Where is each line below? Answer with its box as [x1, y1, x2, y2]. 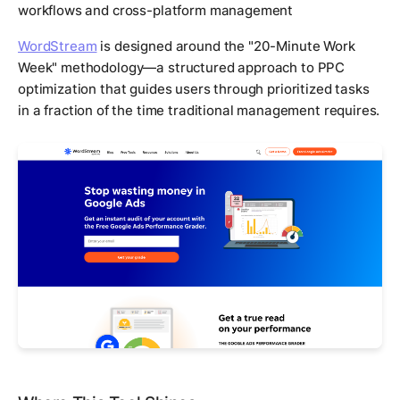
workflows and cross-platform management [18, 2, 294, 20]
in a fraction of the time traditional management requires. [18, 102, 380, 120]
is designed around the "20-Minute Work [96, 37, 355, 55]
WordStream [18, 37, 97, 55]
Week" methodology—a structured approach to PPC [18, 59, 346, 77]
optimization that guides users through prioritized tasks [18, 80, 370, 98]
